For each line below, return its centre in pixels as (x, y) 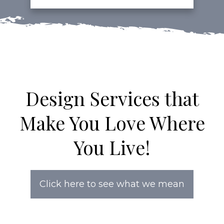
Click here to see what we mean (112, 184)
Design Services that (112, 98)
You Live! (112, 147)
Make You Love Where (112, 122)
